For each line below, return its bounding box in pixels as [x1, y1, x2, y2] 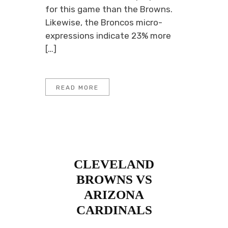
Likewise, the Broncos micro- [45, 17, 162, 27]
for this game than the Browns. [45, 4, 173, 14]
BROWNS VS [76, 173, 152, 186]
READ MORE [56, 84, 99, 91]
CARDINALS [76, 203, 152, 217]
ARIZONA [84, 188, 144, 202]
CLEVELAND [74, 157, 154, 171]
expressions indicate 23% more [45, 31, 171, 41]
